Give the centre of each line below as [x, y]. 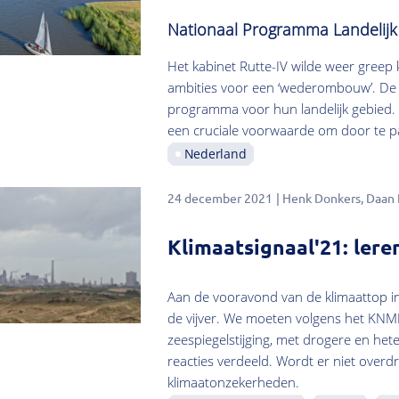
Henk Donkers [321, 198]
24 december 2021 [220, 198]
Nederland [215, 154]
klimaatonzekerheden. [233, 383]
